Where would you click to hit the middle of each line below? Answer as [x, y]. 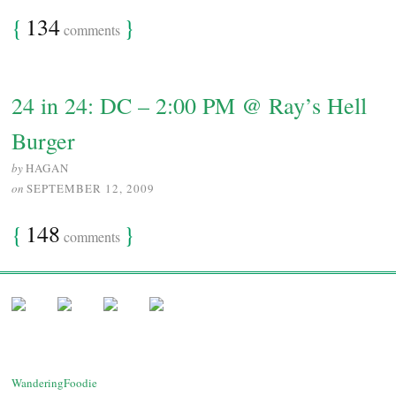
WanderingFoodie [54, 383]
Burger [43, 141]
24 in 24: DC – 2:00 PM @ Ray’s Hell [189, 106]
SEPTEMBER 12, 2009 [91, 189]
